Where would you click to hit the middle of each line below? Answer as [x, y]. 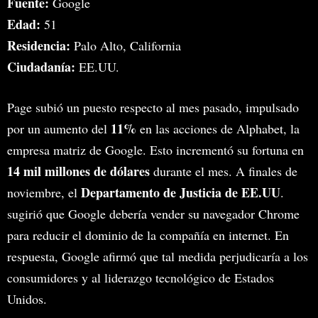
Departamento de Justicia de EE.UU [181, 193]
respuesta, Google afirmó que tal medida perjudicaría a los [158, 257]
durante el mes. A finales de [225, 171]
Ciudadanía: [41, 67]
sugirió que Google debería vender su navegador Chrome [153, 214]
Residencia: [39, 46]
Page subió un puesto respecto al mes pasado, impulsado [153, 108]
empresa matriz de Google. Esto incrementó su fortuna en [155, 150]
